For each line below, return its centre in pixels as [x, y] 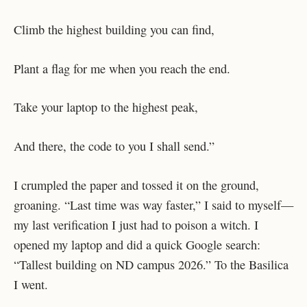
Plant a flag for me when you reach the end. [124, 68]
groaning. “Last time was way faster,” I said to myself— [153, 205]
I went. [33, 284]
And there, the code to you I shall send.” [114, 146]
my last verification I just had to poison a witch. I [136, 224]
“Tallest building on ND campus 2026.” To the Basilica [151, 264]
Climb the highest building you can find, [114, 30]
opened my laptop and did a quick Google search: [137, 244]
